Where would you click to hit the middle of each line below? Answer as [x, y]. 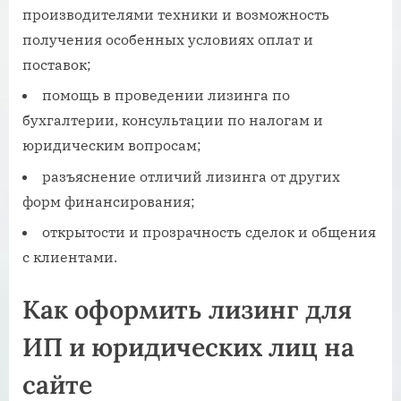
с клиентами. [70, 257]
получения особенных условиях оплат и [168, 40]
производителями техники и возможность [176, 15]
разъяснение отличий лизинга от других [191, 176]
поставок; [57, 65]
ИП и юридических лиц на [188, 347]
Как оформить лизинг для [187, 310]
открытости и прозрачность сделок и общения [209, 232]
